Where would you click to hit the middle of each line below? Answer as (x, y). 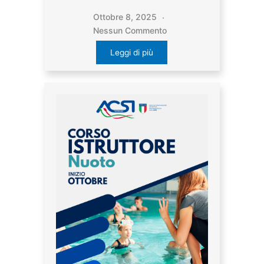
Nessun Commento (130, 30)
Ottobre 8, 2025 (126, 16)
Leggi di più (132, 52)
